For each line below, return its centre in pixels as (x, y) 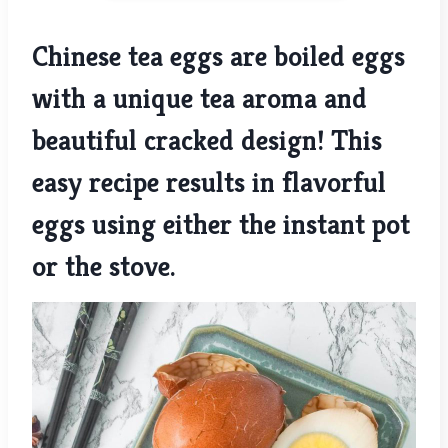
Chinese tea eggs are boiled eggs (218, 57)
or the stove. (107, 267)
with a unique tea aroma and (199, 99)
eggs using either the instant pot (221, 225)
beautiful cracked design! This (207, 141)
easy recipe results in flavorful (209, 183)
